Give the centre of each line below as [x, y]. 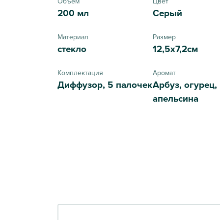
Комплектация [80, 72]
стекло [72, 49]
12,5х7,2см [176, 49]
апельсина [176, 98]
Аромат [165, 72]
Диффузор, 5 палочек [105, 85]
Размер [165, 37]
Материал [73, 37]
